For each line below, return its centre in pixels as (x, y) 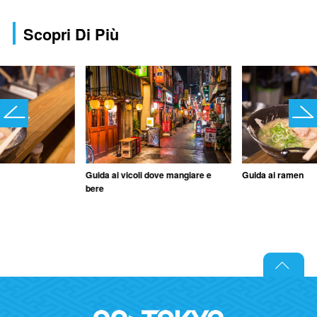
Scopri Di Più (71, 34)
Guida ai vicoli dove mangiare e (148, 175)
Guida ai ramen (273, 175)
